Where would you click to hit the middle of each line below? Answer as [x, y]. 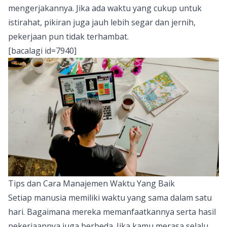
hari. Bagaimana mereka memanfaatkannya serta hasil [112, 212]
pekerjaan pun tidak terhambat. [68, 36]
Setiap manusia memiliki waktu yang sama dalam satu [110, 197]
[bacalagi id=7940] [42, 50]
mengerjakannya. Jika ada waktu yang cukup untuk [105, 8]
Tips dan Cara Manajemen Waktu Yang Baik [91, 183]
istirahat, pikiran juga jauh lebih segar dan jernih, [102, 22]
